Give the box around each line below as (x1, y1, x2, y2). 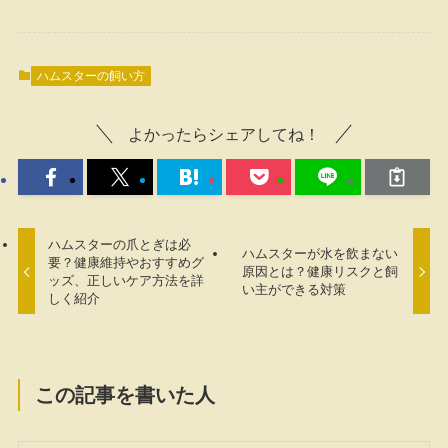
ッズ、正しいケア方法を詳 (48, 272, 205, 288)
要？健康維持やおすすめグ (48, 254, 205, 270)
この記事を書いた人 (35, 383, 216, 406)
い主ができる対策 (241, 281, 346, 297)
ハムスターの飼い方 (36, 68, 145, 83)
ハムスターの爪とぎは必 (48, 236, 192, 252)
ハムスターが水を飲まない (241, 245, 398, 261)
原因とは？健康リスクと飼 (241, 263, 398, 279)
